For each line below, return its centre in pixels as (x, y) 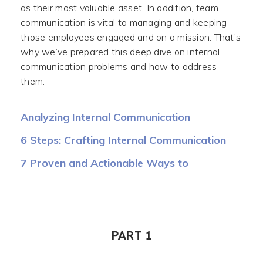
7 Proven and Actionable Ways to (104, 163)
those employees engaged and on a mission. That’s (131, 37)
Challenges (47, 130)
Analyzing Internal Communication (105, 117)
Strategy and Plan (66, 153)
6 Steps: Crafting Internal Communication (123, 140)
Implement (47, 176)
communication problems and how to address (119, 66)
